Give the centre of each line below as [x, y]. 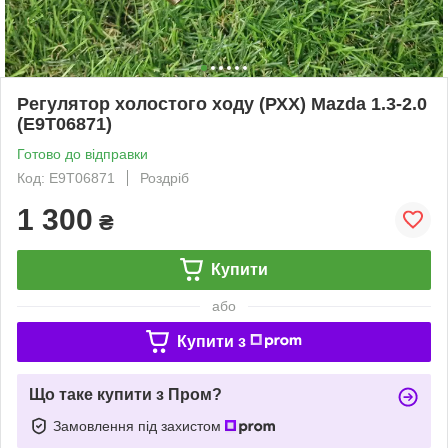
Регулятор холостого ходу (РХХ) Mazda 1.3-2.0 [222, 103]
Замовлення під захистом [139, 425]
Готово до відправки [82, 153]
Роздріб [164, 177]
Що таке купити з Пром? [125, 394]
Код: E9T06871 [66, 177]
